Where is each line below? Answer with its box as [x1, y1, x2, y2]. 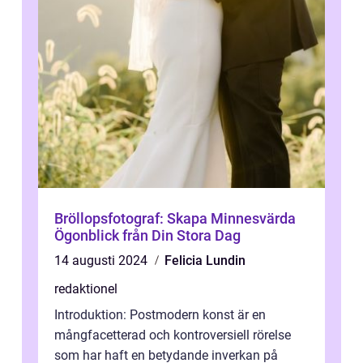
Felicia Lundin [164, 252, 246, 268]
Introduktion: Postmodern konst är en [54, 306, 266, 322]
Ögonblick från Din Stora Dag [54, 226, 241, 244]
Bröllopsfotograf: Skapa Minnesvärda [54, 209, 296, 227]
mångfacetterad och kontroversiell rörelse [54, 327, 291, 343]
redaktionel [54, 280, 117, 297]
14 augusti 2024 [54, 252, 151, 268]
